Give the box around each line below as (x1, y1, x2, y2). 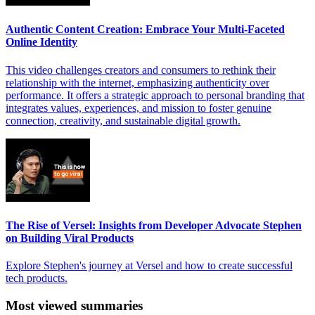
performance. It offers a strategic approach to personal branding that (6, 89, 304, 101)
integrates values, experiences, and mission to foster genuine (6, 101, 271, 114)
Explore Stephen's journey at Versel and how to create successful (6, 259, 292, 272)
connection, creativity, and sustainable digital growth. (6, 114, 240, 127)
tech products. (6, 272, 67, 285)
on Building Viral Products (6, 231, 134, 244)
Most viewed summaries (6, 297, 143, 313)
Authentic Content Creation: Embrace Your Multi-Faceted (6, 23, 285, 36)
